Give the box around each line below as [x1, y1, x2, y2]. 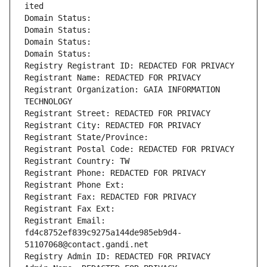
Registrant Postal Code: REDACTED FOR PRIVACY [24, 144, 234, 154]
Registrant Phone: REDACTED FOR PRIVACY [24, 168, 206, 178]
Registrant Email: [24, 216, 105, 226]
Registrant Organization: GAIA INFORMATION [24, 85, 220, 95]
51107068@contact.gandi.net [24, 240, 148, 250]
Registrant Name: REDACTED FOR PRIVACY [24, 73, 201, 83]
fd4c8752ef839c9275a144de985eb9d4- [24, 228, 182, 238]
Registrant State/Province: [24, 132, 153, 142]
